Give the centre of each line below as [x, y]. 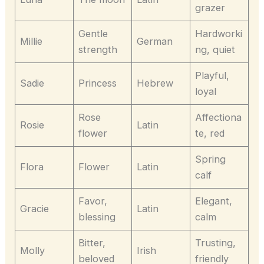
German [155, 41]
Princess [98, 83]
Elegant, [214, 201]
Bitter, [92, 242]
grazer [210, 7]
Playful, [212, 75]
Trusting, [216, 242]
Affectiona [219, 117]
